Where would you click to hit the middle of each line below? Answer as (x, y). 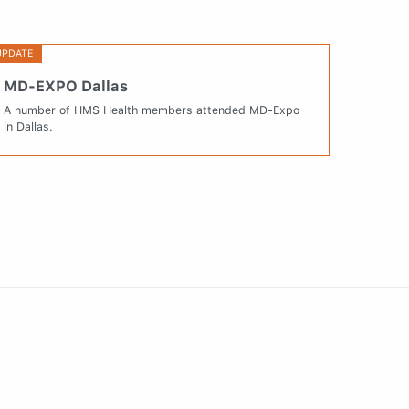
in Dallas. (29, 127)
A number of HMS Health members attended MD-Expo (152, 110)
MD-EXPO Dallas (66, 87)
